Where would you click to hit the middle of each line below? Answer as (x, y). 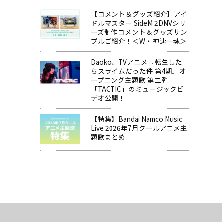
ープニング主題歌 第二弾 (129, 80)
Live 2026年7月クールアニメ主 (139, 128)
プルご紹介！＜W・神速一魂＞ (139, 41)
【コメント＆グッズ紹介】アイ (139, 14)
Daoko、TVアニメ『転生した (136, 62)
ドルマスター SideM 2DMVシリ (138, 23)
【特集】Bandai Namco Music (136, 119)
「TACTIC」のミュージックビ (137, 89)
